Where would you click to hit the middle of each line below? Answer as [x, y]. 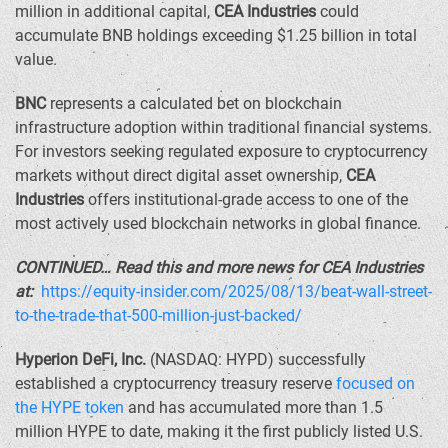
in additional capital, [138, 11]
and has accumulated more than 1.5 [253, 407]
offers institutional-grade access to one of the [246, 199]
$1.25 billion [320, 35]
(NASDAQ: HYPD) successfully [256, 359]
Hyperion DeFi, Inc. [80, 359]
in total [390, 35]
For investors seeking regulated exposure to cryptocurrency [221, 151]
